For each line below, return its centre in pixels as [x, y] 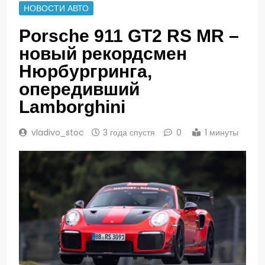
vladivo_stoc [58, 133]
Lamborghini [72, 107]
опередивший [79, 89]
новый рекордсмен [103, 54]
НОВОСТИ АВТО [56, 9]
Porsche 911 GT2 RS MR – [129, 36]
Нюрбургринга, [85, 72]
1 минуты [222, 133]
